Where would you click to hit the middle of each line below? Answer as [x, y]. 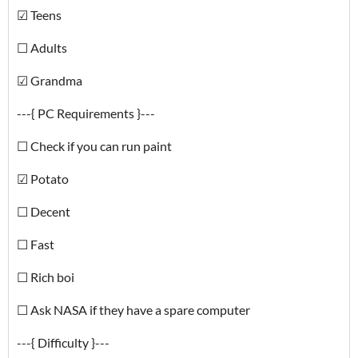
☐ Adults [42, 48]
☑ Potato [43, 179]
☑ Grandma [50, 80]
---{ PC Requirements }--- [86, 113]
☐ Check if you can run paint [94, 146]
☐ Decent [44, 211]
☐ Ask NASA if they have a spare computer [133, 310]
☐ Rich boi [46, 277]
